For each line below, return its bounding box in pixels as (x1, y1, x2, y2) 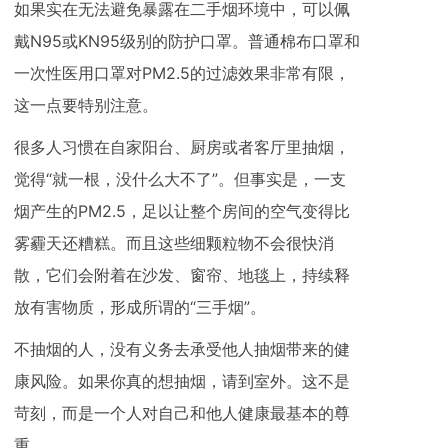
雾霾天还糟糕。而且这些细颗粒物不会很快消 (14, 232, 334, 253)
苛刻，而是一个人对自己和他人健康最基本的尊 (14, 402, 350, 423)
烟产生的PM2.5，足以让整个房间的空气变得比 (14, 200, 350, 221)
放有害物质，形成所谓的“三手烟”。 (14, 296, 266, 317)
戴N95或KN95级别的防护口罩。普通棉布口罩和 (14, 30, 360, 51)
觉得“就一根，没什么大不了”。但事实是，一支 (14, 168, 346, 189)
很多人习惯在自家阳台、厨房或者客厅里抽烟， (14, 136, 350, 157)
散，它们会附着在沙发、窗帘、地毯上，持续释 (14, 264, 350, 285)
